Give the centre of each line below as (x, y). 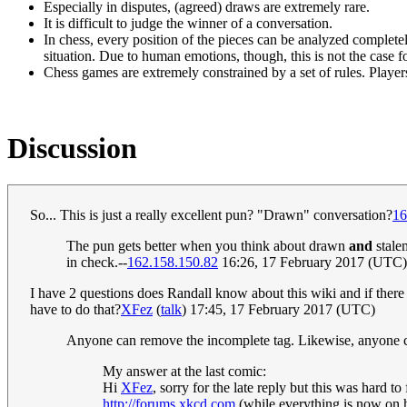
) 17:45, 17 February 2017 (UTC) (278, 309)
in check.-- (97, 262)
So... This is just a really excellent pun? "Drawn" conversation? (211, 214)
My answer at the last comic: (184, 371)
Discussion (72, 148)
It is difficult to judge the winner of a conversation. (188, 24)
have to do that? (75, 309)
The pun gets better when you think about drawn (208, 245)
